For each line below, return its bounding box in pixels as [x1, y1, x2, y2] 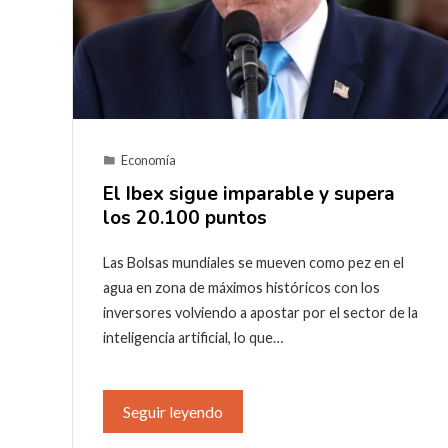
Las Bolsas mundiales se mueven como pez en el [103, 254, 404, 272]
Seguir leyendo [123, 402, 223, 422]
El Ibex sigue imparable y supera [103, 181, 395, 208]
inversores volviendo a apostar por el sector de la [103, 304, 418, 322]
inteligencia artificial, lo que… [103, 329, 283, 347]
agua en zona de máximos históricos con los [103, 279, 380, 297]
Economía [121, 152, 176, 169]
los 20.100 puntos [103, 205, 267, 232]
